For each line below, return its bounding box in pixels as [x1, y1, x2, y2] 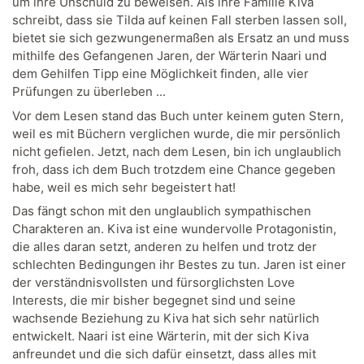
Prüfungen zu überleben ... [12, 84, 166, 100]
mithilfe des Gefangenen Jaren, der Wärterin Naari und [12, 48, 327, 64]
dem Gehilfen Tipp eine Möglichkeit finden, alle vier [12, 66, 309, 82]
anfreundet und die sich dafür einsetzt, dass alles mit [12, 346, 316, 362]
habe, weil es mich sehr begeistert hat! [12, 179, 236, 195]
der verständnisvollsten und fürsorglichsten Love [12, 275, 295, 291]
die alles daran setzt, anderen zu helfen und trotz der [12, 239, 317, 255]
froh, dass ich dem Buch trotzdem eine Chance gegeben [12, 161, 336, 177]
